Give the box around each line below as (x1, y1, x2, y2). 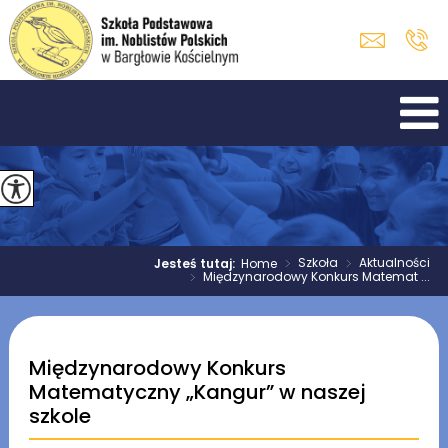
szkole (28, 402, 91, 430)
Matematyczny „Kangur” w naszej (28, 378, 366, 406)
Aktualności (359, 254, 431, 271)
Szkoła (298, 254, 339, 271)
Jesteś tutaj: (154, 255, 242, 272)
